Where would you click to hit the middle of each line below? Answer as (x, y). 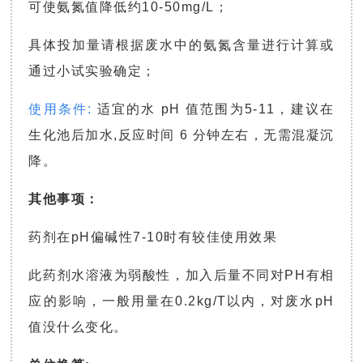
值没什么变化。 (78, 327)
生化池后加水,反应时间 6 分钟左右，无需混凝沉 (181, 135)
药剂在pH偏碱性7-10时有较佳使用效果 (153, 237)
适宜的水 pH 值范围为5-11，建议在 (213, 109)
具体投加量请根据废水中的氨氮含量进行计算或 (181, 45)
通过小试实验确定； (92, 71)
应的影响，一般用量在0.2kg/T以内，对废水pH (181, 301)
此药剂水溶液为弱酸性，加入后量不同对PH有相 (181, 275)
